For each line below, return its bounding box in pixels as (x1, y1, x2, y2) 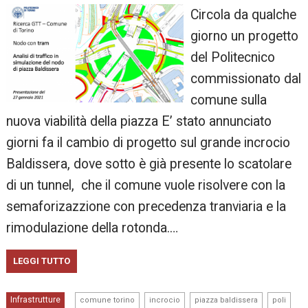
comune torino (80, 296, 135, 305)
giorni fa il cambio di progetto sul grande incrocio (6, 135, 291, 151)
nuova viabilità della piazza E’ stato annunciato (6, 113, 272, 130)
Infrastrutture (10, 295, 61, 305)
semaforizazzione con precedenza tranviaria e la (6, 199, 287, 215)
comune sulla (190, 92, 267, 109)
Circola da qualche (190, 7, 296, 23)
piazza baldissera (195, 296, 258, 305)
